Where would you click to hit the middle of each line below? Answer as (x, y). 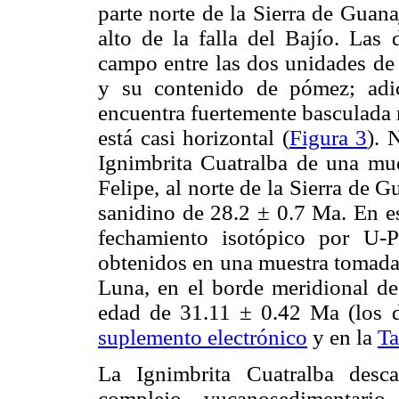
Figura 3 (328, 138)
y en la (342, 338)
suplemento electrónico (203, 338)
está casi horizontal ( (194, 138)
